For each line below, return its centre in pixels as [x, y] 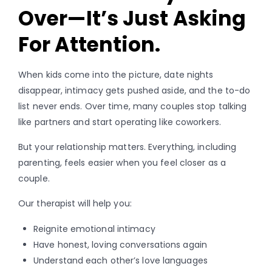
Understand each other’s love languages [121, 260]
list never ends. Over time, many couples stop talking [133, 106]
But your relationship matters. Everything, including [127, 147]
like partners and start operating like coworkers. [120, 122]
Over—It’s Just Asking [132, 18]
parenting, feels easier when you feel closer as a [122, 162]
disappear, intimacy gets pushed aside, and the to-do [134, 90]
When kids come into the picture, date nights [116, 74]
